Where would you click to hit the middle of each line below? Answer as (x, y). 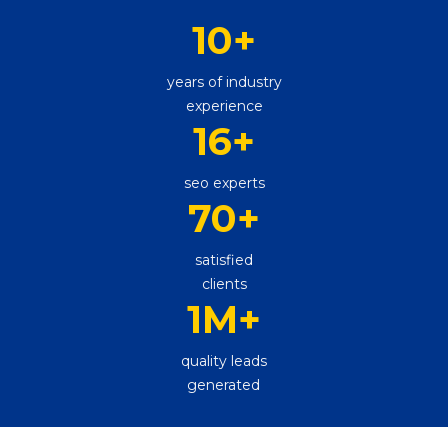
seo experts (224, 182)
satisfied (224, 259)
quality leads (223, 360)
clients (224, 283)
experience (224, 105)
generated (224, 384)
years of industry (224, 81)
